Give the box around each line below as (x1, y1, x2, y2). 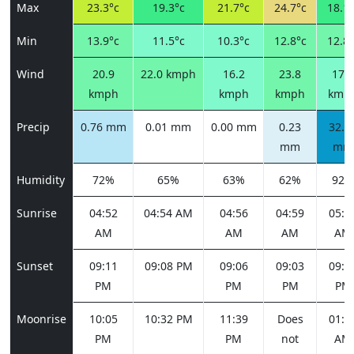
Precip (17, 119, 50, 134)
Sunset (17, 258, 53, 273)
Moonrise (17, 311, 66, 326)
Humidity (17, 172, 65, 187)
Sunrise (17, 205, 57, 220)
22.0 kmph (141, 66, 196, 81)
